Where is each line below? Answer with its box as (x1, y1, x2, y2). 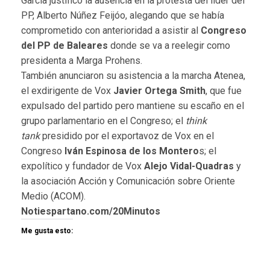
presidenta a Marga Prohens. (21, 55, 142, 67)
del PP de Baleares (21, 40, 108, 52)
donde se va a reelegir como (108, 40, 230, 52)
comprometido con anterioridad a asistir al (21, 25, 201, 37)
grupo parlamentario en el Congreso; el (21, 115, 186, 127)
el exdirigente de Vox (21, 85, 111, 97)
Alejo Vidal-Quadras (144, 160, 234, 172)
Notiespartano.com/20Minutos (21, 206, 160, 218)
